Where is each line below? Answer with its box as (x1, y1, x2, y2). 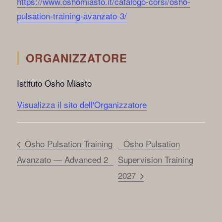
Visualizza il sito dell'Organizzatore (17, 98, 147, 111)
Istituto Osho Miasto (17, 77, 92, 90)
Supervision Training (117, 153, 193, 166)
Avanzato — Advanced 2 (17, 153, 109, 166)
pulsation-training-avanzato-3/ (17, 9, 127, 22)
